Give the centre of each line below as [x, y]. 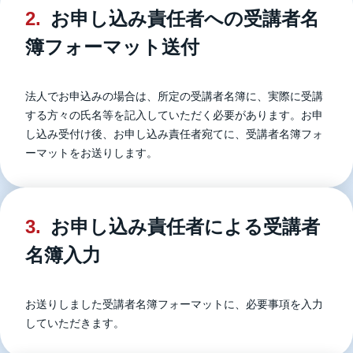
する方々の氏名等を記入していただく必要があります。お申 [174, 115]
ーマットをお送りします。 [91, 153]
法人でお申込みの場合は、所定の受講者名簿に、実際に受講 [174, 96]
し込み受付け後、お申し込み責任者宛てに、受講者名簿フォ [174, 134]
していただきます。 [75, 323]
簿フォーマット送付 [112, 47]
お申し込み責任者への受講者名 [185, 19]
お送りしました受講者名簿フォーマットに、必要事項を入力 [174, 304]
